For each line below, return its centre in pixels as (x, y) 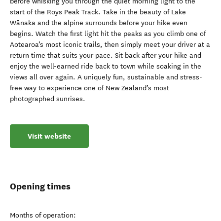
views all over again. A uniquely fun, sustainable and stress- (106, 77)
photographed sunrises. (48, 99)
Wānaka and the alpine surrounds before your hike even (99, 23)
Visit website (49, 136)
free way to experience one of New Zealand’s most (90, 88)
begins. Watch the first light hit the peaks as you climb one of (108, 34)
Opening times (40, 186)
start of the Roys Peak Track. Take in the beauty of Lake (98, 12)
